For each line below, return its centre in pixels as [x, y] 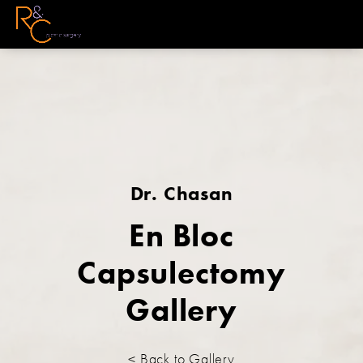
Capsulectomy [181, 273]
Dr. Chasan [181, 194]
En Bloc [181, 236]
